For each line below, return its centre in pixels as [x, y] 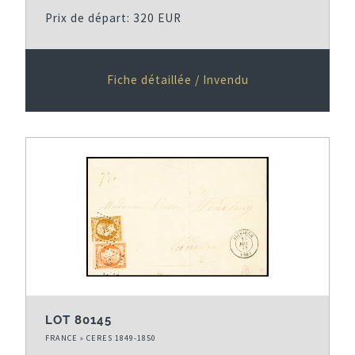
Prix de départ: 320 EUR [113, 17]
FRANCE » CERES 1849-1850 [101, 338]
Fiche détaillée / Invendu [177, 79]
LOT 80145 [78, 320]
